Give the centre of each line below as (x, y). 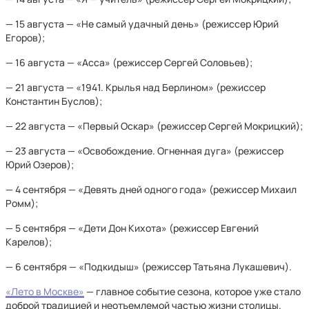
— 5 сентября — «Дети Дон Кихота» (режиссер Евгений (132, 228)
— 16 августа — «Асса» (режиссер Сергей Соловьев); (129, 62)
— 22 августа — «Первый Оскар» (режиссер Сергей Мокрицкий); (154, 126)
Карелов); (29, 242)
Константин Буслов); (54, 101)
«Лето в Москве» (45, 291)
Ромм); (22, 203)
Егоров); (25, 38)
